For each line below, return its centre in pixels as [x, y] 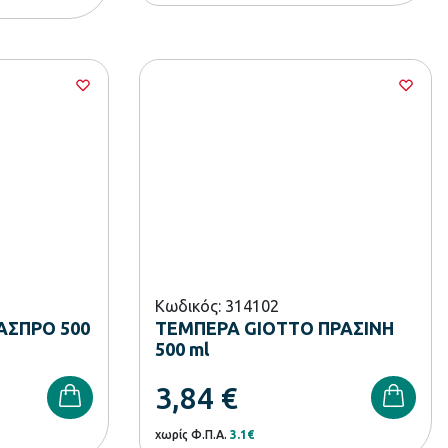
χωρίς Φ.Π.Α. [192, 434]
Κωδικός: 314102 [216, 305]
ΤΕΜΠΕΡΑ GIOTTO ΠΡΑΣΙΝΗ [274, 327]
